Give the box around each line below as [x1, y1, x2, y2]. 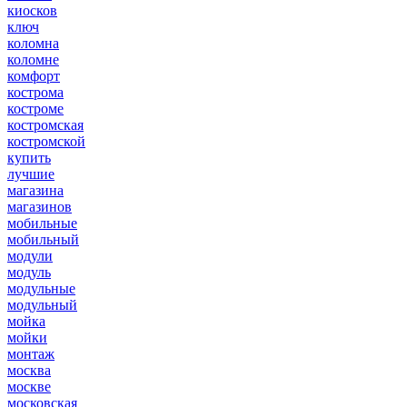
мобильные [7, 215, 77, 232]
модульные [7, 281, 75, 297]
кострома [7, 84, 64, 101]
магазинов [7, 199, 72, 215]
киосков [7, 3, 57, 19]
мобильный [7, 232, 79, 248]
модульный [7, 297, 77, 313]
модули [7, 248, 53, 264]
